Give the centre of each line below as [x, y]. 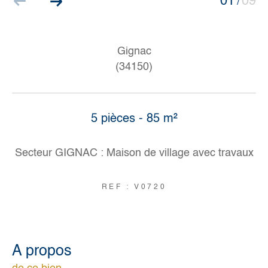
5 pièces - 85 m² [134, 119]
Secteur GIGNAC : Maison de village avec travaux [134, 153]
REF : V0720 [134, 187]
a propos [47, 251]
